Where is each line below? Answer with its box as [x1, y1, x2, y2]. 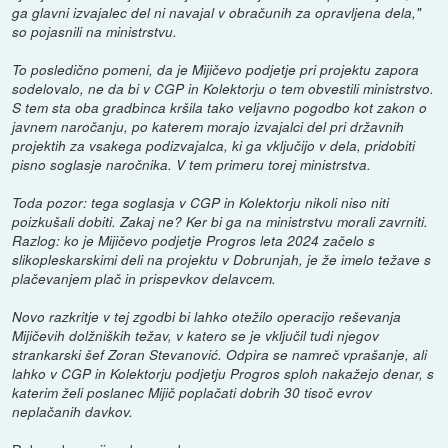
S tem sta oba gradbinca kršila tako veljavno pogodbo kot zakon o [12, 97, 428, 117]
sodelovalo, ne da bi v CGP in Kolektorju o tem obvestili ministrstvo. [12, 78, 435, 98]
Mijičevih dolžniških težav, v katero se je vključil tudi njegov [12, 325, 380, 345]
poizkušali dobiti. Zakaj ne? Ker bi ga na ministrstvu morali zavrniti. [12, 211, 429, 231]
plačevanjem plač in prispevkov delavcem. [12, 268, 277, 288]
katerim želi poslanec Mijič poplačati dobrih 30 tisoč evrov [12, 382, 373, 402]
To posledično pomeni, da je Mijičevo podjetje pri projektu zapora [12, 59, 420, 79]
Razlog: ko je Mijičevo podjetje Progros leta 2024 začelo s [12, 230, 376, 250]
